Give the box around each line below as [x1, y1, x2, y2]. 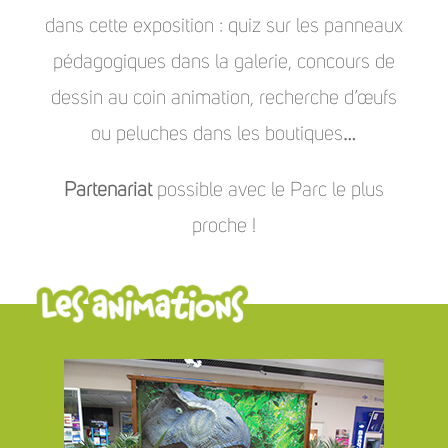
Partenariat [63, 179, 152, 200]
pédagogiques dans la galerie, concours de [52, 51, 395, 72]
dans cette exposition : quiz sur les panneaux [44, 15, 403, 36]
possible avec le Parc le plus [151, 179, 384, 200]
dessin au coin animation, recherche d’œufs [50, 87, 397, 108]
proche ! [191, 215, 256, 236]
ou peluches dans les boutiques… [91, 123, 357, 144]
